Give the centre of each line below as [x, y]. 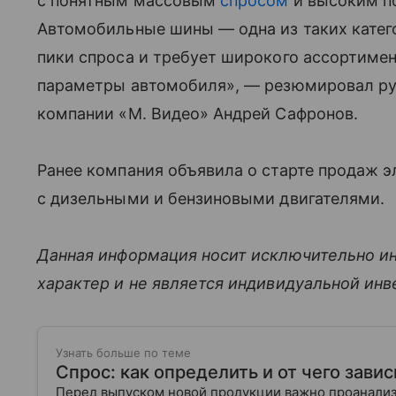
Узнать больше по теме [123, 352]
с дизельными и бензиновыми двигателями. [211, 198]
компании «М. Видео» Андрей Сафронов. [198, 113]
